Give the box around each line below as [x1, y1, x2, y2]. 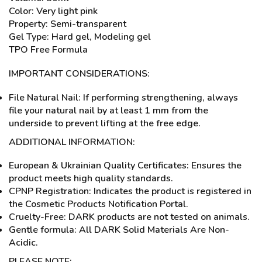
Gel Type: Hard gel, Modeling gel [9, 30, 151, 44]
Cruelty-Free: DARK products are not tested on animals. [9, 211, 250, 224]
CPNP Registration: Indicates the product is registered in [9, 185, 251, 198]
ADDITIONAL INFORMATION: [9, 135, 135, 149]
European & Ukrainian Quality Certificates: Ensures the [9, 159, 242, 173]
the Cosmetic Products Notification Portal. [9, 198, 188, 211]
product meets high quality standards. [9, 172, 173, 185]
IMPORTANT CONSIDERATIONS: [9, 67, 150, 80]
